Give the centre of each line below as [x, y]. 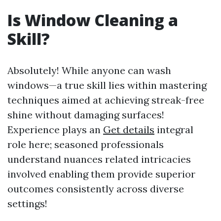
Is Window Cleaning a [93, 20]
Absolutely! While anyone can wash [89, 70]
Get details [129, 129]
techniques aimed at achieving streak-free [106, 100]
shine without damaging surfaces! [86, 115]
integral [174, 129]
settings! [27, 203]
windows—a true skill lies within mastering [107, 85]
